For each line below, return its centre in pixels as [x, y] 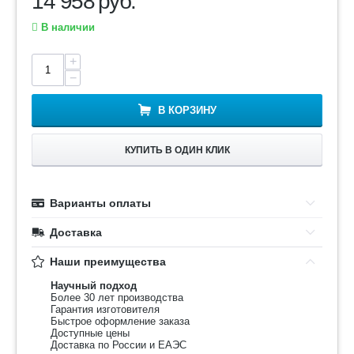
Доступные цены [90, 333]
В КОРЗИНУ [187, 110]
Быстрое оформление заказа [120, 321]
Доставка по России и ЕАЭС [119, 345]
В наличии [66, 27]
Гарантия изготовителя [105, 309]
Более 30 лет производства [117, 298]
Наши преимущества [108, 262]
